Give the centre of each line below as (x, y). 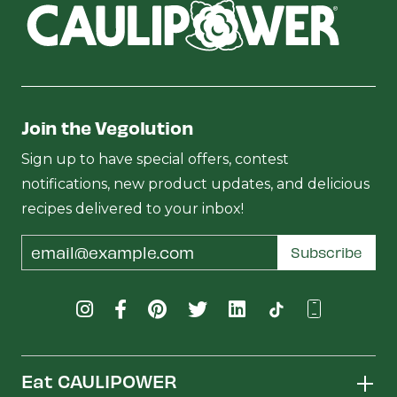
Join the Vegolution (107, 127)
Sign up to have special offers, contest (155, 159)
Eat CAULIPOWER (99, 380)
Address (47, 256)
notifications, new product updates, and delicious (195, 183)
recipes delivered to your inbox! (132, 208)
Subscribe (327, 252)
